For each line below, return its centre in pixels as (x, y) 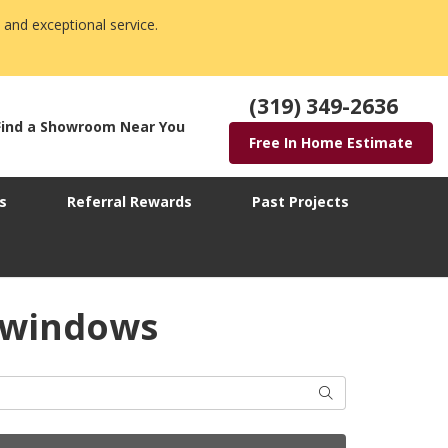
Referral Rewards (129, 202)
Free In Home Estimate (331, 143)
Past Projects (300, 202)
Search (340, 392)
